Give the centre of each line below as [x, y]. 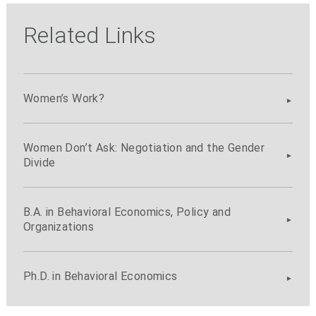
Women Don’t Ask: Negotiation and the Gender [144, 148]
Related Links [89, 36]
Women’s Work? [64, 99]
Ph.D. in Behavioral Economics [100, 276]
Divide [39, 163]
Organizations [59, 227]
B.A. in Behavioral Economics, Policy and [127, 212]
